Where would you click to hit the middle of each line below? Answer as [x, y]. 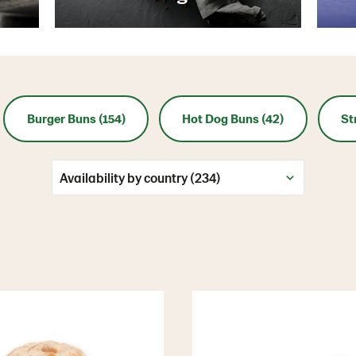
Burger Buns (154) [76, 118]
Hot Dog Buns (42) [233, 118]
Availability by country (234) [140, 178]
